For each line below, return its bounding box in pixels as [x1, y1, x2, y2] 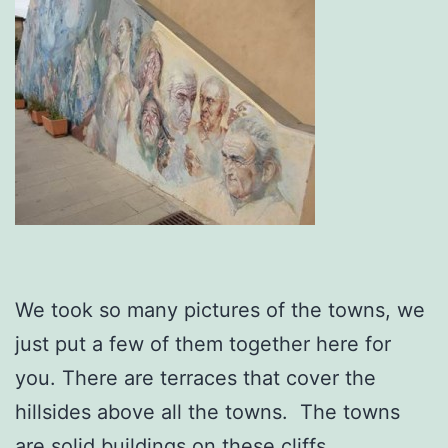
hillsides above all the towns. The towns [15, 399, 400, 424]
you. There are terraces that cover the [15, 365, 376, 390]
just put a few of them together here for [15, 331, 391, 356]
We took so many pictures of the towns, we [15, 297, 425, 322]
